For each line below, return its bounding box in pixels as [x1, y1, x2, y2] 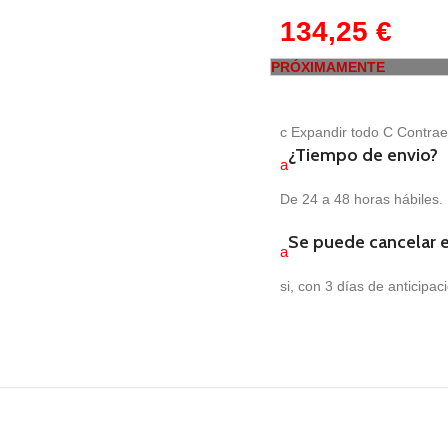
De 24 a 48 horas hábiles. [280, 190, 444, 207]
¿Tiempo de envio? [288, 143, 439, 166]
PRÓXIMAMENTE [271, 58, 386, 75]
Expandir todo [287, 123, 384, 140]
